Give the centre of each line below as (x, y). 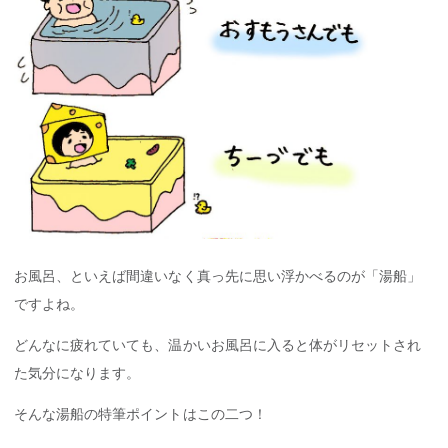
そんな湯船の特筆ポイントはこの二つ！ (140, 413)
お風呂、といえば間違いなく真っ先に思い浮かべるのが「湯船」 (218, 275)
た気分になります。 (77, 372)
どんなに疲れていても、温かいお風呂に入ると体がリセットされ (218, 344)
